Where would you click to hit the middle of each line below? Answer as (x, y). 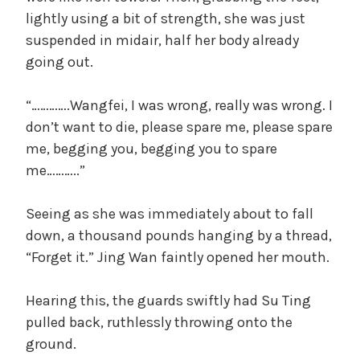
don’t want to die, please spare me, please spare (179, 127)
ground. (51, 344)
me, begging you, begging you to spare (151, 148)
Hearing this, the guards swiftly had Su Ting (168, 300)
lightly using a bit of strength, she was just (166, 18)
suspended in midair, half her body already (162, 40)
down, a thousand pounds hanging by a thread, (179, 235)
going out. (59, 61)
